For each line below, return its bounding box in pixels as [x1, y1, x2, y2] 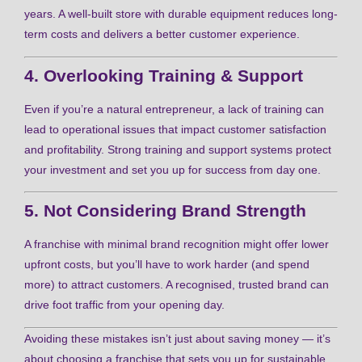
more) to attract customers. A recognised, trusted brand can [24, 278, 329, 292]
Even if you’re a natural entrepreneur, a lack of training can [24, 102, 324, 116]
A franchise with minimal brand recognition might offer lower [24, 238, 329, 251]
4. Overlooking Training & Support [24, 65, 303, 85]
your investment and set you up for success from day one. [24, 162, 321, 176]
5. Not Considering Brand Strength [24, 201, 306, 221]
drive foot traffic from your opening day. [24, 298, 225, 312]
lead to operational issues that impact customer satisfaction [24, 122, 326, 136]
